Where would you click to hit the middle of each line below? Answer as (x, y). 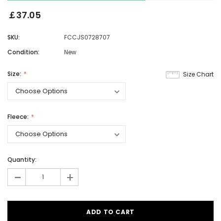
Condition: (23, 52)
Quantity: (22, 159)
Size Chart (198, 74)
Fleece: (19, 116)
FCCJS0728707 (87, 37)
